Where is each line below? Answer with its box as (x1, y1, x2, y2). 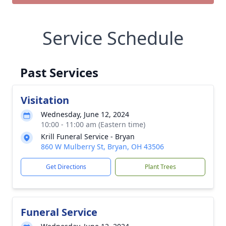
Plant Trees (144, 162, 176, 171)
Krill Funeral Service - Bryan (41, 132, 135, 141)
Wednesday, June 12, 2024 (41, 109, 129, 119)
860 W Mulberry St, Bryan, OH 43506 (41, 142, 164, 151)
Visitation (21, 93, 69, 107)
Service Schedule (42, 26, 184, 50)
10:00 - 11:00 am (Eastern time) (41, 120, 145, 129)
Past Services (20, 64, 98, 81)
